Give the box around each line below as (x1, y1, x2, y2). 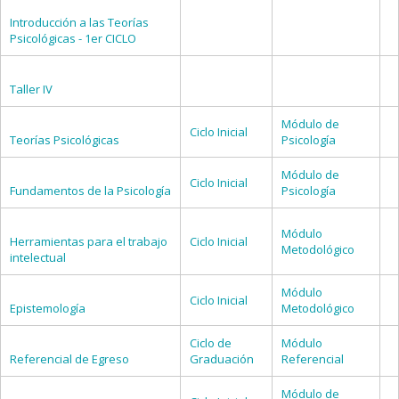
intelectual (10, 249, 66, 265)
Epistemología (10, 300, 85, 316)
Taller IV (10, 81, 53, 97)
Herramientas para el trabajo (10, 233, 167, 249)
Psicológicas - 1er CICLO (10, 30, 136, 46)
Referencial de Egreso (10, 351, 129, 367)
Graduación (190, 351, 254, 367)
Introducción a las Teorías (10, 14, 149, 30)
